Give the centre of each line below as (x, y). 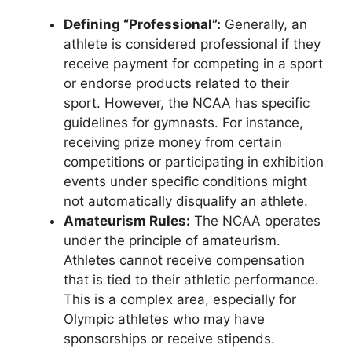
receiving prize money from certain (173, 142)
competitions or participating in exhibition (194, 162)
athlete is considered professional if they (192, 44)
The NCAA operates (255, 221)
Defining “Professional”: (142, 24)
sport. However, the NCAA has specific (187, 103)
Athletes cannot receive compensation (184, 260)
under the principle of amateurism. (172, 240)
